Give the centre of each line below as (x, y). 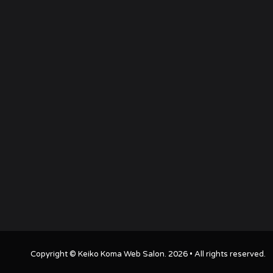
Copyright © (55, 254)
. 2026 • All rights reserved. (215, 254)
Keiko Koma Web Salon (122, 254)
